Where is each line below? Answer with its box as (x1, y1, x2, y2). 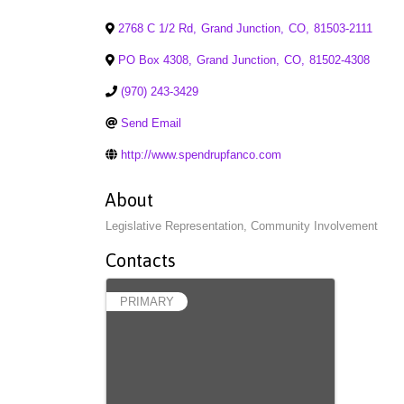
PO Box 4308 (118, 53, 188, 68)
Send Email (121, 116, 181, 131)
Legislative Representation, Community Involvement (106, 219, 378, 234)
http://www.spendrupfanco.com (121, 148, 281, 162)
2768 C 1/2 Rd (118, 22, 193, 36)
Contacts (106, 250, 176, 271)
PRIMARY (120, 295, 174, 309)
